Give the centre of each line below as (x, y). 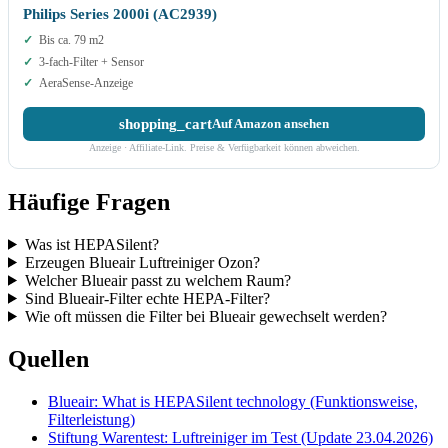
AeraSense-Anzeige (86, 83)
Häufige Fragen (89, 201)
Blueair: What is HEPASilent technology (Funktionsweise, (233, 401)
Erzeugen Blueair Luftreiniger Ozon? (142, 262)
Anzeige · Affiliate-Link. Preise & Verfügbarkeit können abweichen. (224, 148)
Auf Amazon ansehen (270, 123)
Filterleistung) (91, 419)
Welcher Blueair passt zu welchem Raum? (157, 280)
